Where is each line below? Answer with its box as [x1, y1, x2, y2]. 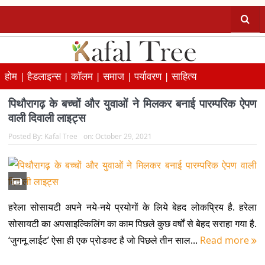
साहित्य [172, 69, 196, 83]
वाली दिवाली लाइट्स [8, 112, 86, 124]
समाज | [103, 69, 134, 83]
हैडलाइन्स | [27, 69, 71, 83]
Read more [199, 234, 251, 247]
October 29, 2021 [95, 131, 152, 141]
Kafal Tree [44, 131, 77, 141]
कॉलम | [71, 69, 103, 83]
